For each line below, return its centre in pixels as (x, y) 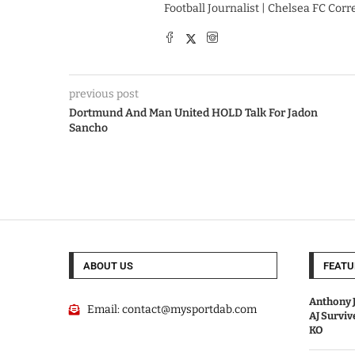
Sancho (88, 128)
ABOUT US (108, 266)
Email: (104, 310)
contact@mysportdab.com (189, 310)
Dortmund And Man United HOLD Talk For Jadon (193, 113)
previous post (104, 94)
